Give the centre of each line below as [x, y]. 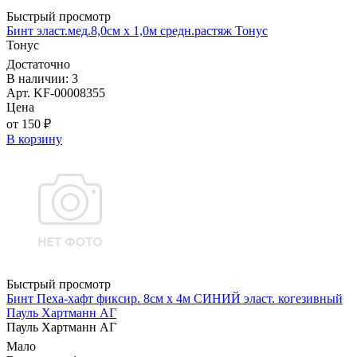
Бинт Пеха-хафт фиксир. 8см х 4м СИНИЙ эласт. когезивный [175, 299]
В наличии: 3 [42, 79]
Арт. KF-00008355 [56, 93]
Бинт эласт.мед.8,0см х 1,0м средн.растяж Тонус [137, 31]
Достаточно [38, 65]
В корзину [34, 139]
